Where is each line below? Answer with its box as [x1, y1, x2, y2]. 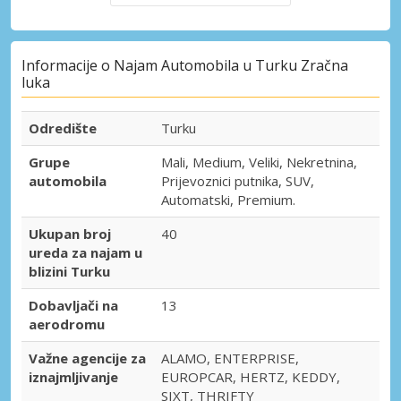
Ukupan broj [29, 225, 111, 243]
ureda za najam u [29, 243, 142, 262]
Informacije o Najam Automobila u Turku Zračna [21, 55, 348, 76]
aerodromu [29, 315, 105, 334]
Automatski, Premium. [161, 191, 295, 209]
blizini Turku [29, 262, 110, 281]
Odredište [29, 119, 97, 138]
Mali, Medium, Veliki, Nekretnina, [161, 153, 357, 172]
